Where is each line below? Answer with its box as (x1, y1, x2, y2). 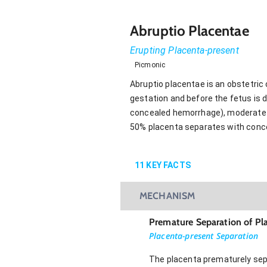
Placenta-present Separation (149, 229, 259, 241)
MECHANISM (139, 190, 195, 201)
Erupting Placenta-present (130, 44, 239, 56)
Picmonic (135, 60, 166, 69)
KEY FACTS (144, 160, 191, 170)
